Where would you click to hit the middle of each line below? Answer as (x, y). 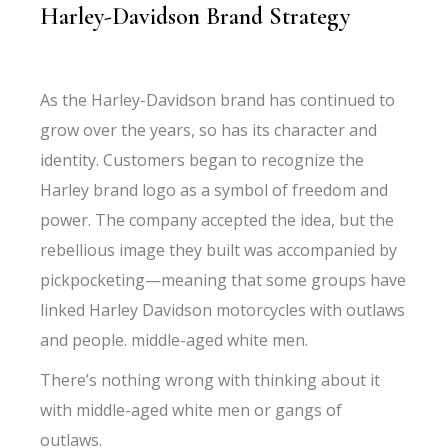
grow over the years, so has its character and (209, 130)
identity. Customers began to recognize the (202, 160)
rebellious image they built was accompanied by (219, 250)
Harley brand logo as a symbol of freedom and (214, 190)
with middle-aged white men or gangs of (191, 410)
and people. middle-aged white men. (174, 340)
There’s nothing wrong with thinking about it (210, 380)
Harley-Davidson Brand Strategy (198, 16)
